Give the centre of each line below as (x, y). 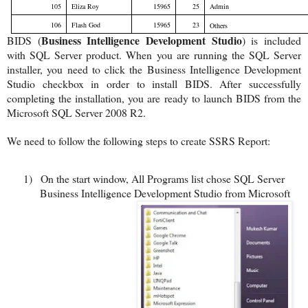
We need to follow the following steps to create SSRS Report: (139, 141)
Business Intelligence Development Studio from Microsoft (165, 192)
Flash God (86, 25)
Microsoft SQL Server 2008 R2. (76, 113)
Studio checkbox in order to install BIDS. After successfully (154, 84)
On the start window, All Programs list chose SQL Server (163, 178)
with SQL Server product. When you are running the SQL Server (154, 55)
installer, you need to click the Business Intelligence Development (154, 69)
